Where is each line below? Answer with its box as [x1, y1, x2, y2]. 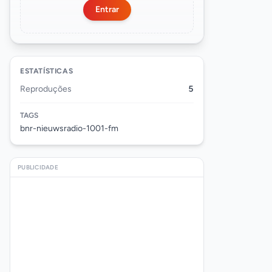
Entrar [95, 4, 119, 15]
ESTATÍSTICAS [20, 66, 73, 75]
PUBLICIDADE [18, 163, 58, 171]
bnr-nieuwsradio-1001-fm [20, 123, 118, 134]
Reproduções [20, 83, 72, 94]
